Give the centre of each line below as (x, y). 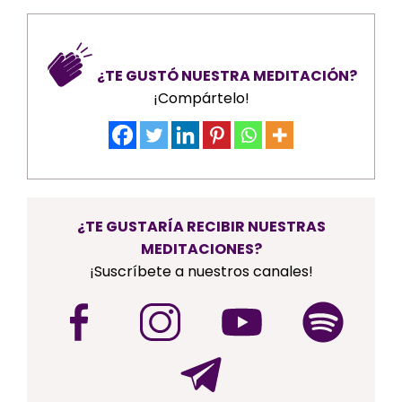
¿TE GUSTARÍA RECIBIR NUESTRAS (201, 227)
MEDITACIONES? (201, 249)
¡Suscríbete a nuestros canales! (201, 272)
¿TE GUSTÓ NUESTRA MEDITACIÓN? (227, 76)
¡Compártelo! (201, 99)
